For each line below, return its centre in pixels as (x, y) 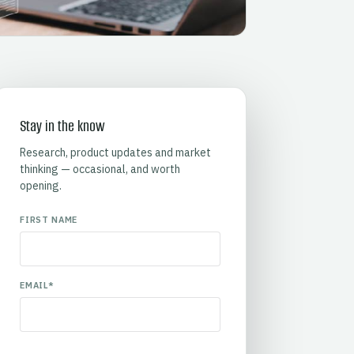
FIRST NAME (49, 219)
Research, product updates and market (116, 152)
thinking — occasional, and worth (100, 169)
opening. (41, 185)
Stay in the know (63, 126)
